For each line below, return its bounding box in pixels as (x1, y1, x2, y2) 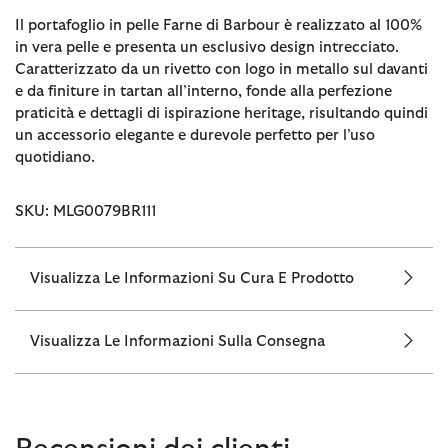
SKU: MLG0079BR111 (15, 203, 156, 219)
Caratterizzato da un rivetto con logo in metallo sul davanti (15, 61, 428, 77)
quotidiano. (15, 149, 95, 165)
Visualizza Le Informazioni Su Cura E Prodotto (30, 270, 354, 286)
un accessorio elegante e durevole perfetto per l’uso (15, 127, 375, 143)
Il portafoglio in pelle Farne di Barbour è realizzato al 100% (15, 17, 422, 33)
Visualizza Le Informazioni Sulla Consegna (30, 333, 325, 349)
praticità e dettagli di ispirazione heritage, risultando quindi (15, 105, 428, 121)
